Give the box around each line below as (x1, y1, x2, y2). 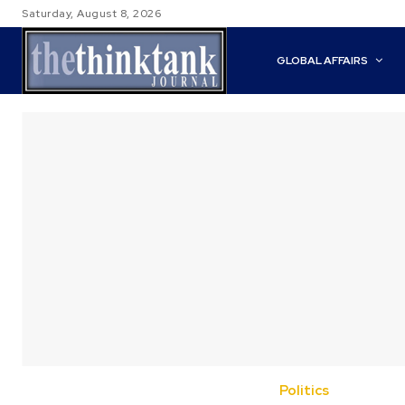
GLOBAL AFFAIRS (277, 53, 369, 69)
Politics (279, 381, 330, 400)
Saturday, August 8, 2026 (22, 6, 161, 21)
